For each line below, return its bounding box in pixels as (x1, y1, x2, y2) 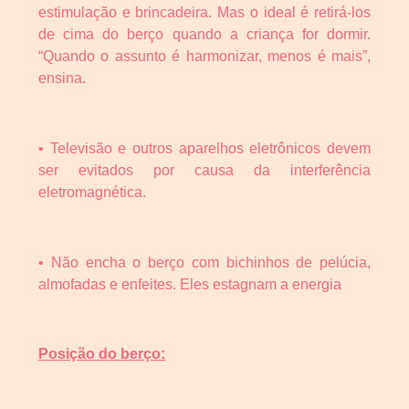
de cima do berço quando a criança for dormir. (38, 26, 371, 43)
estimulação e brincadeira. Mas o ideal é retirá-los (38, 5, 371, 21)
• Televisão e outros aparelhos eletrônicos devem (38, 140, 371, 156)
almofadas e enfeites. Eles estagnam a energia (38, 276, 341, 292)
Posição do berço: (38, 346, 165, 362)
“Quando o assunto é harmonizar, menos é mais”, (38, 48, 371, 65)
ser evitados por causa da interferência (38, 162, 371, 178)
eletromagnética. (38, 184, 146, 200)
